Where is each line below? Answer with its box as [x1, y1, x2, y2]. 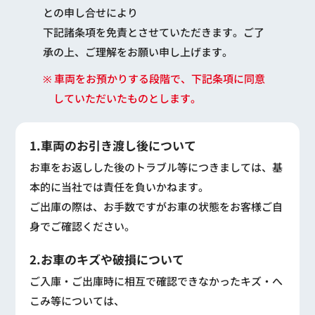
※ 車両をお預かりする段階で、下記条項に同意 [42, 71, 265, 86]
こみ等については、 [30, 293, 125, 309]
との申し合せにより [42, 5, 138, 20]
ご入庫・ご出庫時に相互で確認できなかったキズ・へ [30, 274, 283, 289]
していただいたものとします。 [53, 91, 201, 106]
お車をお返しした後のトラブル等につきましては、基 [30, 160, 283, 175]
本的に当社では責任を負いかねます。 [30, 179, 210, 195]
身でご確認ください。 [30, 219, 136, 234]
